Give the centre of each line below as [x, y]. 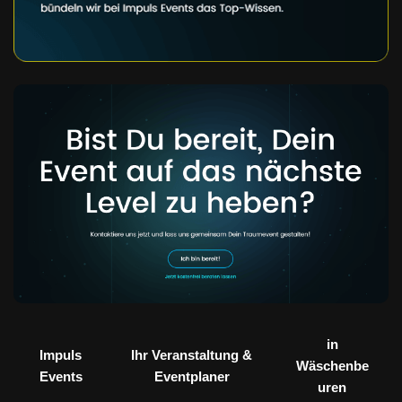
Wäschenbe [332, 366]
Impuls [61, 355]
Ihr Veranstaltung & [192, 355]
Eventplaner [192, 377]
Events [61, 377]
